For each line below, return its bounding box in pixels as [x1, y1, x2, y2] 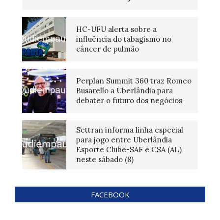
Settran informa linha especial [76, 125, 183, 135]
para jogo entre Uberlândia [76, 135, 172, 145]
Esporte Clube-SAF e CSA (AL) [76, 145, 182, 155]
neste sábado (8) [76, 155, 134, 165]
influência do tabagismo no [76, 34, 171, 44]
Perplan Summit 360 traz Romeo [76, 76, 192, 86]
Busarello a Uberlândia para [76, 86, 173, 96]
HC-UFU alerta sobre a [76, 25, 157, 34]
